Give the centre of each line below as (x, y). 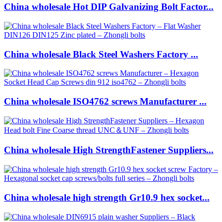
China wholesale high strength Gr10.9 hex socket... (107, 197)
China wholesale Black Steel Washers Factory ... (101, 54)
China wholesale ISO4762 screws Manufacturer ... (105, 101)
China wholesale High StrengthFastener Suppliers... (109, 150)
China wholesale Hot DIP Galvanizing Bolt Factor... (109, 7)
